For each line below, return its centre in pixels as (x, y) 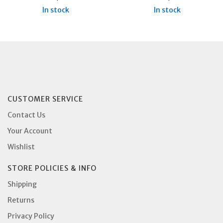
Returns (21, 200)
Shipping (22, 184)
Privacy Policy (31, 216)
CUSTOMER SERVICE (45, 99)
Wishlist (21, 147)
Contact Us (26, 115)
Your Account (30, 131)
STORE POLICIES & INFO (52, 168)
